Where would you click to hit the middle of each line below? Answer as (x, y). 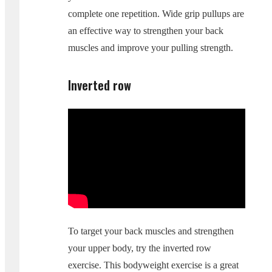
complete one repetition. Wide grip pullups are (156, 13)
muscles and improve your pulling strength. (151, 47)
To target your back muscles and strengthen (151, 231)
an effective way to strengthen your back (146, 30)
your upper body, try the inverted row (140, 248)
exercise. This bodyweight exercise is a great (153, 265)
